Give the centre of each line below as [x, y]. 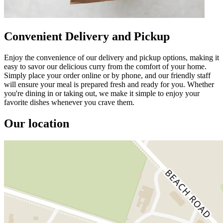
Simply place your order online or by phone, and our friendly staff [107, 75]
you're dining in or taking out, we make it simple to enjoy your [102, 93]
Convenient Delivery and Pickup [87, 36]
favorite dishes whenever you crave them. [69, 102]
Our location [37, 123]
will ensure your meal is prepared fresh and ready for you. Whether [109, 84]
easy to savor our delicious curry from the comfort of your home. [105, 66]
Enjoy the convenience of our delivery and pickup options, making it [111, 57]
